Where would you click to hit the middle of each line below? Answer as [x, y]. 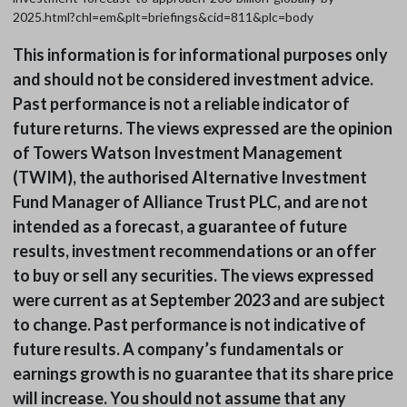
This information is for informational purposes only [200, 55]
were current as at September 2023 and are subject [199, 300]
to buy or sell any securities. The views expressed [193, 276]
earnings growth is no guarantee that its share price [203, 374]
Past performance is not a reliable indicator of [181, 104]
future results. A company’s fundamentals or [178, 349]
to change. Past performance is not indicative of [189, 325]
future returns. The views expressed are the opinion [202, 129]
